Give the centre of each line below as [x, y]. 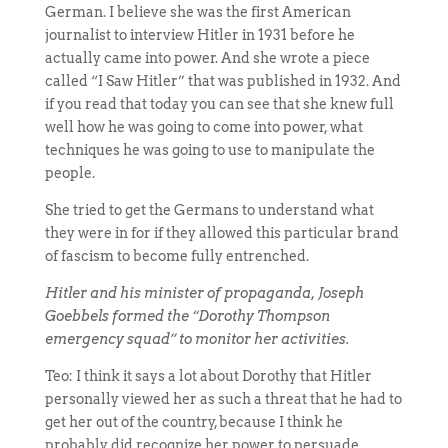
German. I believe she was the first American [197, 12]
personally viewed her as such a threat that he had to [223, 399]
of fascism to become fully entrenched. [176, 256]
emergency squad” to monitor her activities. [197, 339]
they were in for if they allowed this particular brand [221, 233]
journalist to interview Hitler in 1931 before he [199, 35]
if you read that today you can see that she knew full [219, 104]
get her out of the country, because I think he [193, 422]
